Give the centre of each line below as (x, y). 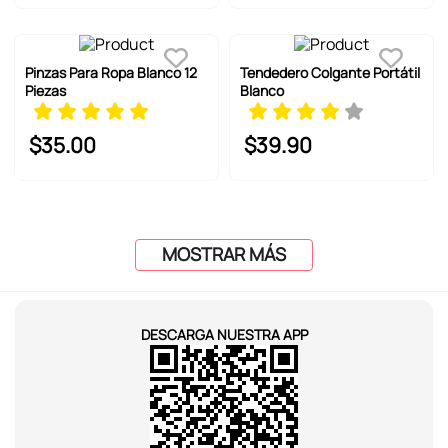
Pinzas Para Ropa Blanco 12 (110, 72)
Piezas (45, 90)
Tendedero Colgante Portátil (330, 72)
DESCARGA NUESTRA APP (224, 335)
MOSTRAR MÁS (224, 254)
